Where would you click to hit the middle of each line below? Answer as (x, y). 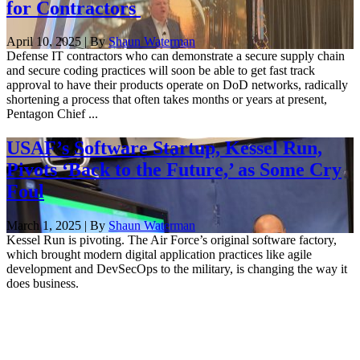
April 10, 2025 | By (57, 42)
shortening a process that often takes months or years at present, (167, 100)
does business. (43, 284)
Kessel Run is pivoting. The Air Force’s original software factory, (172, 240)
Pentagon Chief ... (52, 114)
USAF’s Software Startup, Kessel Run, (164, 148)
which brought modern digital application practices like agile (159, 255)
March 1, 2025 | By (57, 226)
